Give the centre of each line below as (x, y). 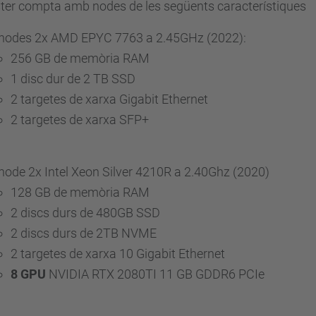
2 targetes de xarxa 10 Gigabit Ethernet (118, 254)
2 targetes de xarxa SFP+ (80, 120)
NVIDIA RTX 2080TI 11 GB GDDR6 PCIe (155, 274)
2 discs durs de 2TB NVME (84, 233)
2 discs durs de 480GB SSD (85, 213)
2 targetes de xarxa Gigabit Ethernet (109, 99)
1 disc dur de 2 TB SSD (73, 79)
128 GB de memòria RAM (80, 192)
